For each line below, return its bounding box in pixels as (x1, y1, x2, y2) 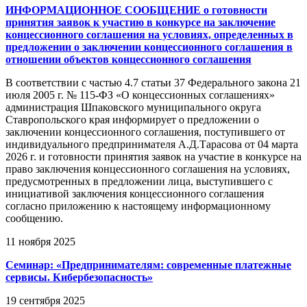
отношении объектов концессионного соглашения (5, 53, 251, 65)
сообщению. (5, 212, 63, 224)
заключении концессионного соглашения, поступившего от (5, 125, 285, 138)
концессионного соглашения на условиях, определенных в (5, 28, 293, 40)
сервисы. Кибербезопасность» (5, 271, 153, 283)
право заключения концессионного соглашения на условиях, (5, 162, 290, 175)
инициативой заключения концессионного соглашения (5, 187, 264, 199)
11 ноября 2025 (5, 235, 75, 247)
